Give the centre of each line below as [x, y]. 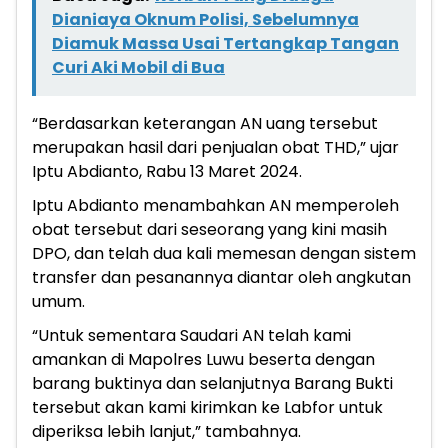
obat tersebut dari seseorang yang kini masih [209, 229]
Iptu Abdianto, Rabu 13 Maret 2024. [167, 171]
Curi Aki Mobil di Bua [138, 67]
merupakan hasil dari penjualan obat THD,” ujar [215, 147]
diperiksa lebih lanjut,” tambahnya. [166, 431]
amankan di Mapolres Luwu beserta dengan [203, 359]
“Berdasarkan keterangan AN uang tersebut [205, 123]
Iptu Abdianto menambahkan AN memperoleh [215, 205]
